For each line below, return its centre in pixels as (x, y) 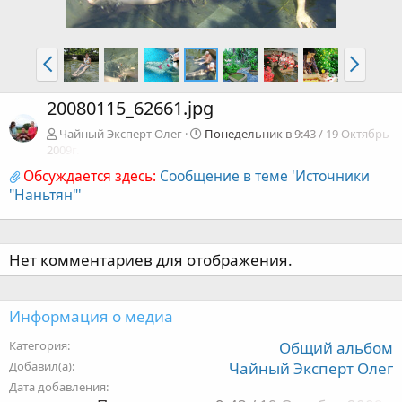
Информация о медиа (91, 317)
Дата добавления (57, 387)
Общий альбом (336, 348)
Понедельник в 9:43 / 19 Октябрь (297, 134)
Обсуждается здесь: (90, 176)
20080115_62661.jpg (130, 109)
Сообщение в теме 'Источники (265, 176)
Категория (38, 346)
